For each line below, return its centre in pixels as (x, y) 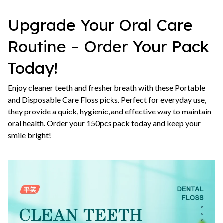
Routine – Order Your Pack (109, 46)
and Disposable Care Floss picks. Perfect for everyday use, (107, 100)
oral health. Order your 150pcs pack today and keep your (104, 123)
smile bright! (30, 135)
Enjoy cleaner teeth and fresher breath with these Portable (107, 88)
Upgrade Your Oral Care (100, 25)
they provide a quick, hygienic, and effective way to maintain (110, 111)
